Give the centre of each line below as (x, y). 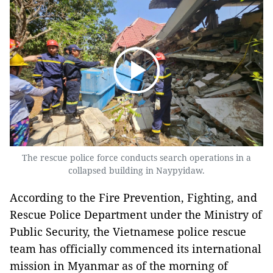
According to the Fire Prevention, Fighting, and (133, 197)
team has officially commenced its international (136, 249)
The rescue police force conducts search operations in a (136, 158)
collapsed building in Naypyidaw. (136, 170)
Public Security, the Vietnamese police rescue (128, 232)
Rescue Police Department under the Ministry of (136, 214)
